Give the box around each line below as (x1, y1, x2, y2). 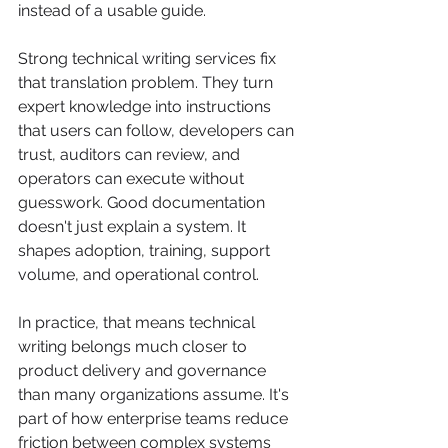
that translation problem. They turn (18, 73, 277, 92)
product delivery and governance (18, 361, 270, 380)
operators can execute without (18, 169, 248, 188)
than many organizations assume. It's (18, 385, 293, 404)
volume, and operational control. (18, 265, 259, 284)
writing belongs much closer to (18, 337, 251, 356)
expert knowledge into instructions (18, 97, 275, 116)
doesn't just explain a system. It (18, 217, 250, 236)
